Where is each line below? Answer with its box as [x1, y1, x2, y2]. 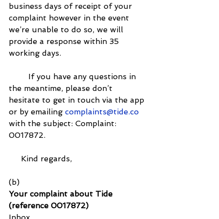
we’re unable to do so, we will [9, 24, 126, 34]
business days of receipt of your [9, 1, 134, 11]
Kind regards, [9, 153, 72, 163]
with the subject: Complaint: [9, 118, 119, 128]
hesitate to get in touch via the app [9, 95, 147, 105]
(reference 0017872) [9, 200, 88, 210]
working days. [9, 48, 61, 58]
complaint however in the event [9, 13, 131, 22]
